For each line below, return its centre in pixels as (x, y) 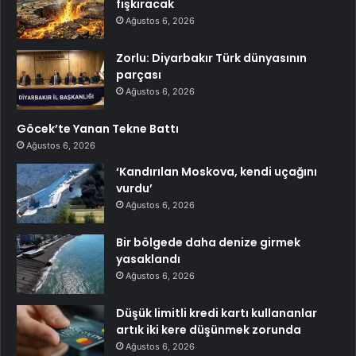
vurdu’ (134, 189)
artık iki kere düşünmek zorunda (209, 330)
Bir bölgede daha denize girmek (208, 243)
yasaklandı (148, 259)
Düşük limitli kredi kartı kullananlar (217, 313)
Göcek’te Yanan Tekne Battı (98, 129)
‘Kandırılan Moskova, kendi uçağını (217, 172)
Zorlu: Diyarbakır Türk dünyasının (211, 58)
